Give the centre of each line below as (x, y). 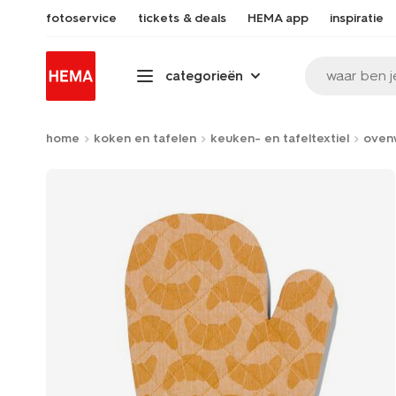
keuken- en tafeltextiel (280, 138)
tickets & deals (182, 18)
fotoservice (81, 18)
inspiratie (357, 18)
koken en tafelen (145, 138)
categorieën (204, 76)
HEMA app (278, 18)
